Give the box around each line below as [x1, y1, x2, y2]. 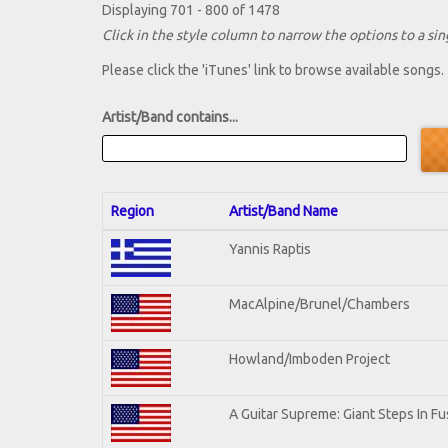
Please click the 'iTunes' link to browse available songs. [102, 62, 444, 79]
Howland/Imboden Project [229, 350, 390, 367]
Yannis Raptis [229, 240, 311, 257]
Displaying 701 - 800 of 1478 [102, 2, 280, 19]
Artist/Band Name [229, 202, 338, 219]
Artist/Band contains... [102, 109, 238, 126]
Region [111, 202, 154, 219]
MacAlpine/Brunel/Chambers [229, 295, 410, 312]
